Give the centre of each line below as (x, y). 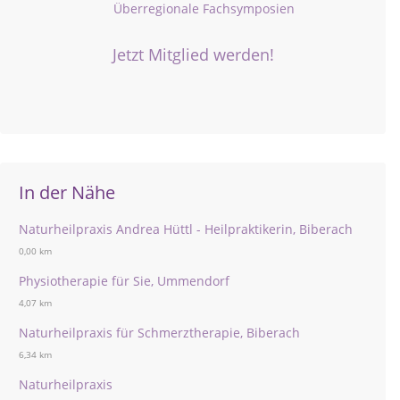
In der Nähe (67, 192)
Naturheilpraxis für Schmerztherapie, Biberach (159, 333)
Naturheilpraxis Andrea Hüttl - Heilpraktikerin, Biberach (186, 229)
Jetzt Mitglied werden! (193, 54)
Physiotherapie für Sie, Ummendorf (124, 281)
